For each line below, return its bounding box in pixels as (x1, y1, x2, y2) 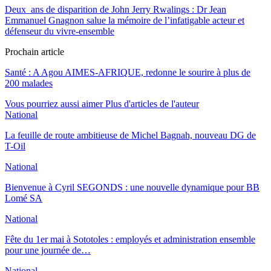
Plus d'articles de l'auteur (105, 98, 199, 109)
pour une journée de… (5, 244, 91, 255)
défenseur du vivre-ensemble (5, 25, 114, 36)
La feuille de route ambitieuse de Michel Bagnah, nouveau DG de (5, 129, 256, 140)
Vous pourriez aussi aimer (5, 98, 103, 109)
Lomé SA (5, 192, 42, 203)
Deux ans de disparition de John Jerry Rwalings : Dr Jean (5, 4, 226, 15)
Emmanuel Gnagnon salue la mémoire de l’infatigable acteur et (5, 15, 244, 25)
